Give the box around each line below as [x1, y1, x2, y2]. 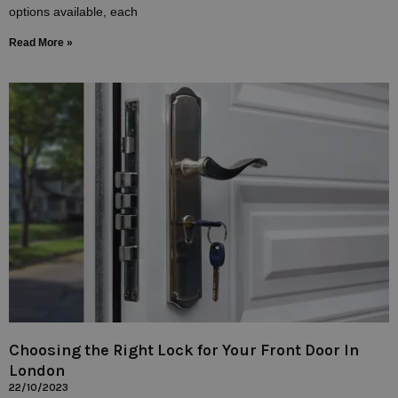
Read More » [9, 36, 73, 50]
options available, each [9, 4, 138, 20]
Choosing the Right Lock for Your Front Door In [9, 339, 359, 360]
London [9, 360, 65, 380]
